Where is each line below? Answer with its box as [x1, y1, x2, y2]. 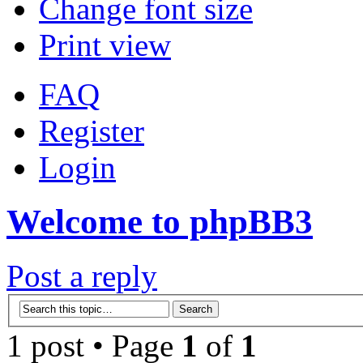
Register [39, 113, 144, 149]
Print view [39, 28, 171, 63]
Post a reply [6, 258, 157, 294]
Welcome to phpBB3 [6, 203, 313, 241]
